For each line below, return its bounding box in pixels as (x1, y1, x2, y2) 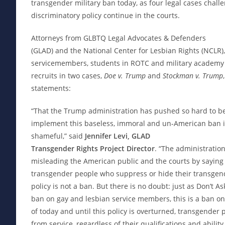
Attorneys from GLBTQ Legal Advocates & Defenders (31, 33, 206, 43)
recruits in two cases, (31, 70, 104, 80)
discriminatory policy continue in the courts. (31, 10, 180, 20)
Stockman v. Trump (161, 70, 223, 80)
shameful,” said (31, 131, 85, 141)
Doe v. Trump (104, 70, 148, 80)
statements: (31, 83, 71, 93)
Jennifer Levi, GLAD (85, 131, 150, 141)
